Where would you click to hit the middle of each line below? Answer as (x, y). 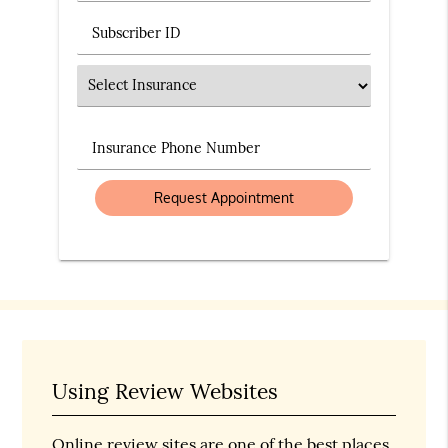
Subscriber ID (137, 31)
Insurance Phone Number (177, 146)
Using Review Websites (165, 391)
